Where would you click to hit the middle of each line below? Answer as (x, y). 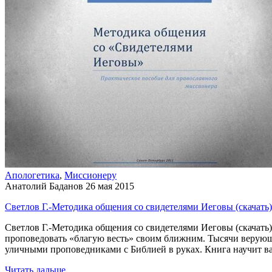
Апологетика (32, 175)
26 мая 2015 (110, 186)
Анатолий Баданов (44, 186)
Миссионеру (90, 175)
